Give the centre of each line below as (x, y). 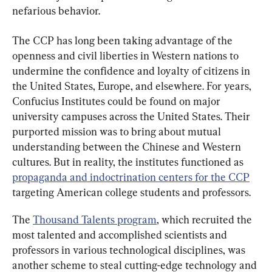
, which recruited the (206, 219)
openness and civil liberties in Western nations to (127, 55)
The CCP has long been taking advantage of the (124, 40)
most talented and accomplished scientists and (121, 234)
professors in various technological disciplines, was (130, 250)
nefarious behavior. (56, 10)
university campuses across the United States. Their (132, 116)
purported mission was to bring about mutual (118, 131)
